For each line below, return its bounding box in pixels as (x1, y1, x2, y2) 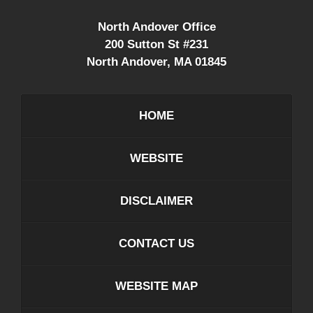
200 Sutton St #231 (105, 38, 208, 52)
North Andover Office (97, 20, 216, 34)
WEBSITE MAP (115, 279, 198, 293)
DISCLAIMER (120, 194, 193, 208)
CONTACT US (119, 237, 194, 251)
